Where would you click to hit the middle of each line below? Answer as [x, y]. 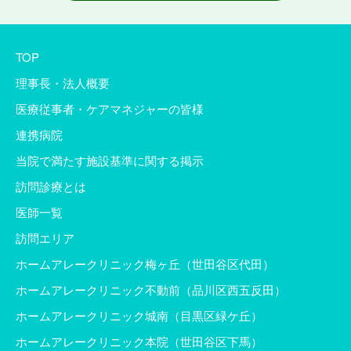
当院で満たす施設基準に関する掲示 [110, 160]
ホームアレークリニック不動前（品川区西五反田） [151, 289]
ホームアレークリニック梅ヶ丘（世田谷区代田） [145, 264]
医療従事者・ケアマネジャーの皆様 [110, 109]
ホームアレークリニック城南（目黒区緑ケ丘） [139, 315]
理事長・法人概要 [63, 83]
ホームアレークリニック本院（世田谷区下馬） [139, 341]
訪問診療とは [51, 186]
